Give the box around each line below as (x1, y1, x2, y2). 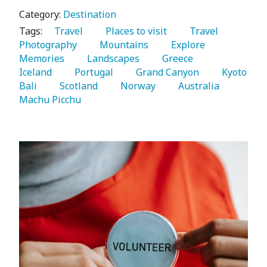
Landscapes (80, 52, 142, 66)
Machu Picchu (19, 93, 83, 107)
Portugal (67, 66, 116, 79)
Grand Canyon (129, 66, 201, 79)
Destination (63, 8, 116, 21)
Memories (19, 52, 67, 66)
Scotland (52, 79, 100, 93)
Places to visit (98, 24, 169, 38)
